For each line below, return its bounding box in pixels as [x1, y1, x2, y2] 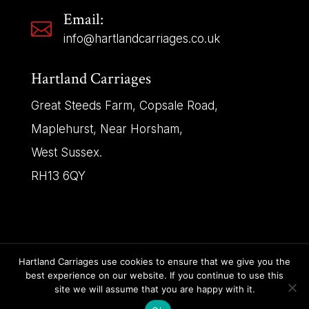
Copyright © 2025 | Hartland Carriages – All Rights [44, 270, 264, 281]
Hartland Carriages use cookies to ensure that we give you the [19, 256, 290, 267]
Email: [63, 9, 103, 30]
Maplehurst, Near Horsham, [30, 122, 183, 137]
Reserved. [132, 293, 177, 305]
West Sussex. [30, 146, 102, 160]
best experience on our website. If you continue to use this [26, 270, 283, 281]
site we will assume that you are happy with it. [54, 283, 255, 295]
